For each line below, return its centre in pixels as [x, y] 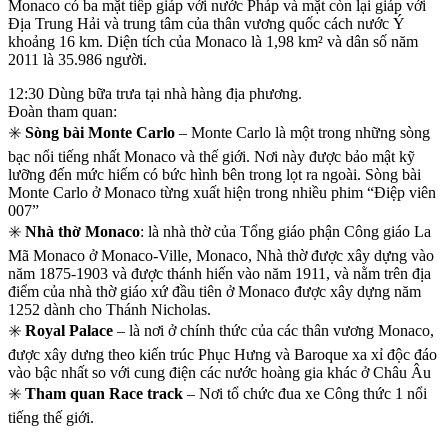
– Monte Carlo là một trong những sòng [302, 133]
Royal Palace [69, 331]
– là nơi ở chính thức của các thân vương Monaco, [273, 331]
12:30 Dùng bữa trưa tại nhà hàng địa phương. [155, 94]
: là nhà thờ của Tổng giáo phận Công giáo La [285, 232]
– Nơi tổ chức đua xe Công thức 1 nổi [305, 394]
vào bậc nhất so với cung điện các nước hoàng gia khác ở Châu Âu [219, 373]
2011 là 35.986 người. [77, 60]
